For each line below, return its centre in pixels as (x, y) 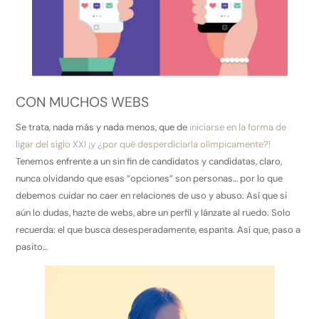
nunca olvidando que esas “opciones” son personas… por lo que (150, 178)
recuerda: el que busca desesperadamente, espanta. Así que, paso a (158, 229)
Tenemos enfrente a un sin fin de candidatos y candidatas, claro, (149, 161)
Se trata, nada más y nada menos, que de (103, 127)
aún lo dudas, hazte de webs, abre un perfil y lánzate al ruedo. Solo (153, 212)
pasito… (32, 246)
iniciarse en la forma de (238, 127)
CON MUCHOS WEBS (83, 103)
